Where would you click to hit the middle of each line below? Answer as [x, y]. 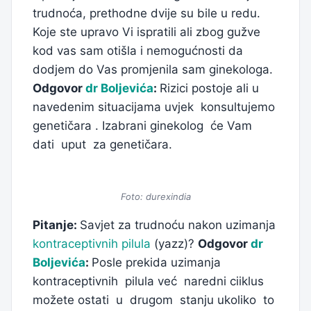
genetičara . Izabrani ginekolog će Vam [144, 126]
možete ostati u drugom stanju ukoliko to [155, 300]
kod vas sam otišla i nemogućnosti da [138, 51]
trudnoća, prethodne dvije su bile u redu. [146, 14]
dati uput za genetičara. [102, 145]
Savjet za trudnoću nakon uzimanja [178, 225]
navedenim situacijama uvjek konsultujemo [155, 107]
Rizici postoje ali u [209, 89]
